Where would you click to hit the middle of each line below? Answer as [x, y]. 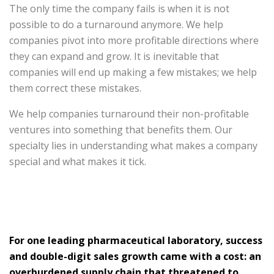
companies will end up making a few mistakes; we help [133, 72]
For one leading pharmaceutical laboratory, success [136, 240]
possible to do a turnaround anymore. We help [116, 24]
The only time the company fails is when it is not [119, 9]
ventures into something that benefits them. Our [121, 130]
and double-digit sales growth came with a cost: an [135, 256]
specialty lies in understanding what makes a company [133, 146]
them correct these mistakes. [75, 88]
